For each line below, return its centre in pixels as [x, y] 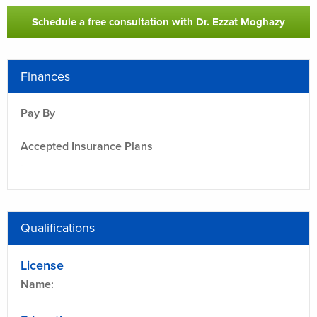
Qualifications [58, 228]
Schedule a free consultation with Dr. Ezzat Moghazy [158, 22]
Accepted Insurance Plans [87, 147]
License [42, 266]
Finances [45, 77]
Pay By [38, 114]
